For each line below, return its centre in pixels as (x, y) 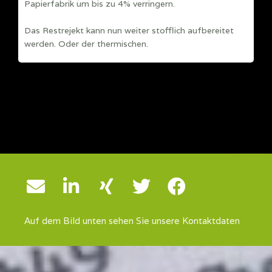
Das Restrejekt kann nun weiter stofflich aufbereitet (129, 31)
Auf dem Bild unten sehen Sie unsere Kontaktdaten (132, 221)
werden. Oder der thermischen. (86, 44)
